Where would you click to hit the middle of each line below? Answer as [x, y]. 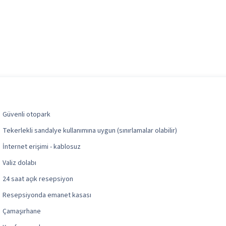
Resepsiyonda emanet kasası [47, 195]
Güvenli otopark [27, 115]
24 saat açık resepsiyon [38, 179]
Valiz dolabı [20, 163]
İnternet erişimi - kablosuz [42, 147]
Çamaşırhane [22, 212]
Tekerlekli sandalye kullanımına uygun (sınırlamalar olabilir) [90, 131]
